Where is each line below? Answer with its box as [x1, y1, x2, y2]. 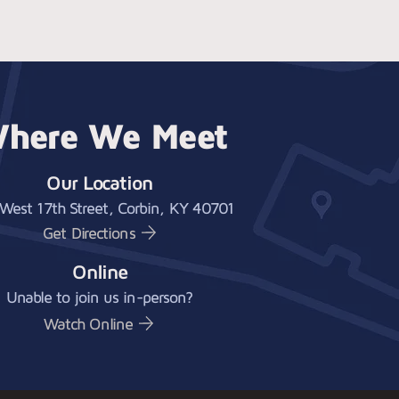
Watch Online [43, 313, 134, 333]
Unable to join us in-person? [5, 288, 193, 306]
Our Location [46, 171, 153, 194]
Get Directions [43, 223, 135, 242]
